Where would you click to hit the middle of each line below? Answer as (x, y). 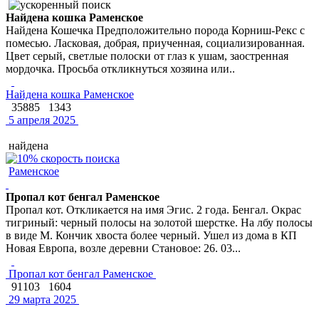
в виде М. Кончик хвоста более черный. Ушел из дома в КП (151, 235)
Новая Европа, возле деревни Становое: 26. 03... (123, 248)
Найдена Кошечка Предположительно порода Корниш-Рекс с (155, 30)
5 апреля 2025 (41, 120)
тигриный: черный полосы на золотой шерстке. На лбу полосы (159, 222)
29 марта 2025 (41, 299)
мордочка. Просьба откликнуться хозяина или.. (120, 68)
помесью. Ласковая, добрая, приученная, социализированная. (155, 43)
